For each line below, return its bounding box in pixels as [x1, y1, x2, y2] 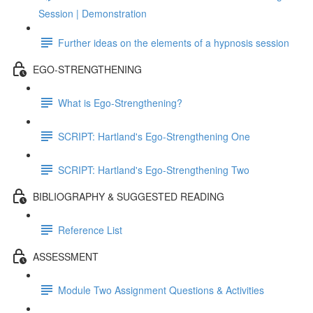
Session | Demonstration [38, 6, 147, 20]
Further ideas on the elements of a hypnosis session [58, 35, 289, 50]
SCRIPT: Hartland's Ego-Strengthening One [58, 129, 250, 143]
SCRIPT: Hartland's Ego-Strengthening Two [58, 162, 249, 177]
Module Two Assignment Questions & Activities [58, 282, 264, 297]
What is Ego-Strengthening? [58, 95, 182, 110]
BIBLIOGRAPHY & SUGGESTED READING [33, 189, 224, 203]
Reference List [58, 222, 122, 237]
